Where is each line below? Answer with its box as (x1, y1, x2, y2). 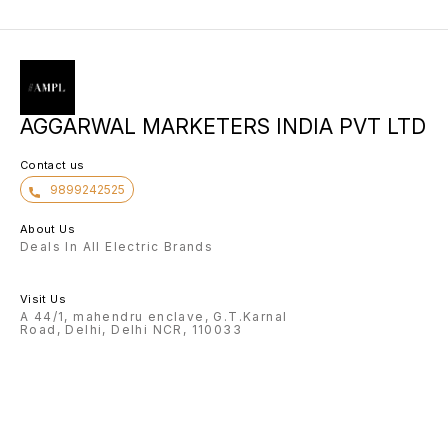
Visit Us (20, 292, 66, 307)
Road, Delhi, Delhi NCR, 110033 (20, 322, 242, 338)
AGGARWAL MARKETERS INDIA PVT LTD (20, 114, 426, 140)
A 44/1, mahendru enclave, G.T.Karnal (20, 309, 288, 325)
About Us (20, 222, 75, 237)
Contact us (20, 158, 85, 173)
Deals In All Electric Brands (20, 239, 214, 255)
